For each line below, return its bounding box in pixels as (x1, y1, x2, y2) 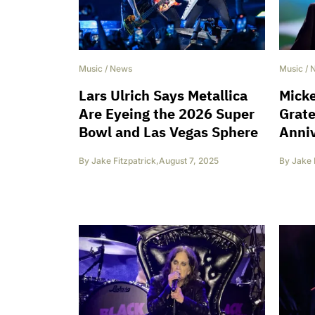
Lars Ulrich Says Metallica (79, 86, 247, 105)
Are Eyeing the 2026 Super (79, 104, 255, 124)
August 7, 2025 (159, 155, 219, 167)
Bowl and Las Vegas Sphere (79, 122, 258, 142)
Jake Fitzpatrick (91, 155, 156, 167)
